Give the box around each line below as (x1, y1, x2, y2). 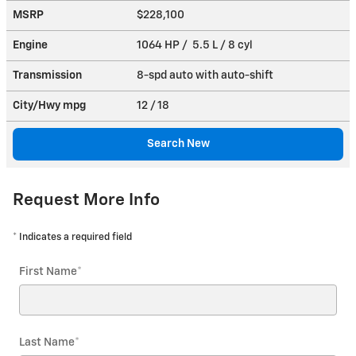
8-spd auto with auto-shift (137, 69, 276, 81)
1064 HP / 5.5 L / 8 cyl (137, 39, 255, 51)
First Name (19, 265, 77, 277)
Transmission (13, 69, 82, 81)
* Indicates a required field (13, 231, 132, 242)
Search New (146, 137, 210, 149)
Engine (13, 39, 48, 51)
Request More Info (13, 192, 160, 209)
